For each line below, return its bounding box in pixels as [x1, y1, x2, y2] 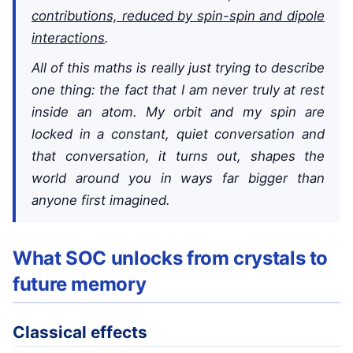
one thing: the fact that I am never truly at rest [32, 82, 325, 98]
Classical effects [13, 322, 147, 343]
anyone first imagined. [32, 192, 170, 209]
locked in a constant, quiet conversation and [32, 126, 325, 143]
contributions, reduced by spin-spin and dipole [32, 8, 325, 24]
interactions [32, 30, 105, 46]
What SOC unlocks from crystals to [13, 246, 329, 269]
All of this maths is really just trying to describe [32, 60, 325, 76]
